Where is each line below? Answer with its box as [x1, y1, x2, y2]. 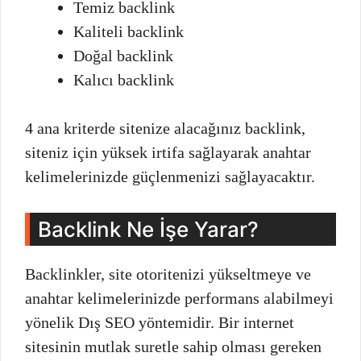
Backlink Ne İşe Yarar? [38, 216, 259, 242]
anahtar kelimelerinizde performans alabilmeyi [25, 288, 334, 307]
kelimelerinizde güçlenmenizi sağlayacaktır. [25, 167, 315, 185]
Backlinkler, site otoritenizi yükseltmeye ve [25, 264, 311, 283]
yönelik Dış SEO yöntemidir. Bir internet [25, 313, 294, 331]
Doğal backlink [73, 46, 173, 64]
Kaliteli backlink [73, 22, 184, 40]
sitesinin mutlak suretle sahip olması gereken [25, 337, 322, 355]
